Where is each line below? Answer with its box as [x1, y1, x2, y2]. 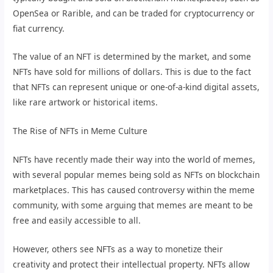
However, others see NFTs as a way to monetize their [13, 243, 224, 255]
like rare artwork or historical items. [13, 96, 158, 108]
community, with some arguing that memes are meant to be [13, 199, 253, 211]
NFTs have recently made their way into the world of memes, [13, 154, 256, 166]
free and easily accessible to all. [13, 214, 141, 227]
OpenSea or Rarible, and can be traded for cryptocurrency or [13, 7, 255, 19]
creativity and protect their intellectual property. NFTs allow [13, 258, 250, 271]
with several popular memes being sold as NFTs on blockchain [13, 169, 260, 181]
